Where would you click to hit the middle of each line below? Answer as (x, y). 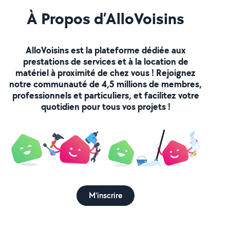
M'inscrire (106, 195)
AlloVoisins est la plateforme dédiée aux (106, 50)
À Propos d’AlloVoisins (106, 18)
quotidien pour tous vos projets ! (106, 107)
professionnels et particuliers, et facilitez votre (106, 95)
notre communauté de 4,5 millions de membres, (106, 84)
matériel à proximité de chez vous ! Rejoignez (106, 73)
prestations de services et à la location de (106, 61)
